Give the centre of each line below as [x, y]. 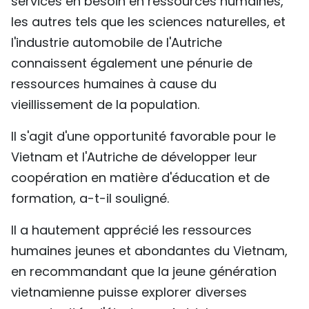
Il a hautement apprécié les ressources [131, 230]
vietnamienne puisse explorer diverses [129, 292]
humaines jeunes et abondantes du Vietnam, [149, 251]
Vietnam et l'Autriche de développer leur [134, 157]
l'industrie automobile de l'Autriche [117, 43]
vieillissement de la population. [105, 105]
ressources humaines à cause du [114, 84]
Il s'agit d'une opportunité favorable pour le [143, 137]
